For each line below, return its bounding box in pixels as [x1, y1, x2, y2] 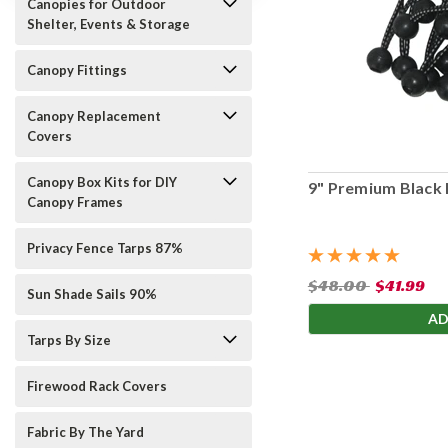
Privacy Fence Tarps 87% [27, 240, 183, 256]
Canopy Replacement [27, 108, 161, 124]
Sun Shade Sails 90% [27, 286, 157, 302]
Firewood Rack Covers [27, 378, 167, 394]
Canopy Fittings [27, 62, 127, 78]
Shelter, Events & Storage [27, 16, 190, 32]
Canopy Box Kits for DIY [27, 174, 177, 190]
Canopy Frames [27, 194, 123, 210]
